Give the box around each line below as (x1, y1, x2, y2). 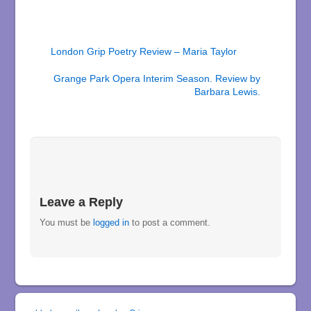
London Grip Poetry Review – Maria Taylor (50, 46, 237, 58)
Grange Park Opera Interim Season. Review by (53, 73, 261, 85)
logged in (93, 217, 130, 228)
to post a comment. (129, 217, 211, 228)
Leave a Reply (40, 195, 124, 210)
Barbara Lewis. (194, 86, 261, 98)
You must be (40, 217, 94, 228)
